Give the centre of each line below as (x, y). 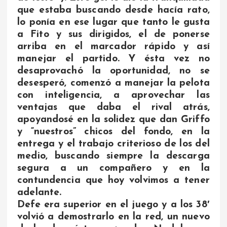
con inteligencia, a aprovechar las (113, 95)
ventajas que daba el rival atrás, (113, 107)
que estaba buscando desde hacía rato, (113, 10)
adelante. (40, 192)
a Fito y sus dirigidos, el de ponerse (113, 34)
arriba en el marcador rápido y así (113, 46)
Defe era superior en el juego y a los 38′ (113, 204)
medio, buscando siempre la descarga (113, 156)
